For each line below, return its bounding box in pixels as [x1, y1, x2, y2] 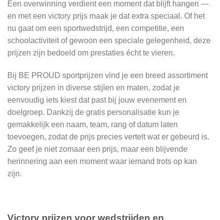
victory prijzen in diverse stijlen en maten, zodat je [7, 83, 180, 92]
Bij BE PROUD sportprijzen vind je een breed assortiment [7, 71, 208, 80]
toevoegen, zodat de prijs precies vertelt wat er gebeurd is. [7, 132, 209, 141]
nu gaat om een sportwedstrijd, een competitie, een [7, 24, 184, 32]
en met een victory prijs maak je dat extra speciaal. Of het [7, 11, 205, 20]
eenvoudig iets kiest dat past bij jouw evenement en [7, 95, 187, 104]
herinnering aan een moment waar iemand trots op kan [7, 157, 197, 165]
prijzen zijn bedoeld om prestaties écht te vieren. [7, 48, 175, 57]
